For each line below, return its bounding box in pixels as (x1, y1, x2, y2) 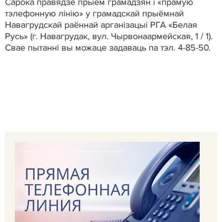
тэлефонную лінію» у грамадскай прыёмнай (5, 7, 184, 19)
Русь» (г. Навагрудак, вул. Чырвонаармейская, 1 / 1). (5, 30, 213, 42)
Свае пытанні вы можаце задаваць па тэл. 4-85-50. (5, 42, 211, 53)
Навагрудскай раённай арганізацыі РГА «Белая (5, 19, 197, 30)
